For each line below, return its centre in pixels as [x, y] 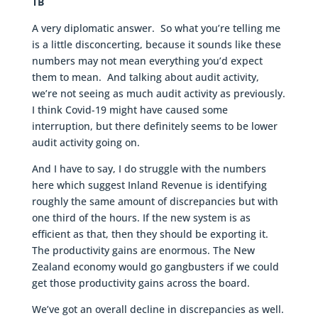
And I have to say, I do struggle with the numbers [149, 169]
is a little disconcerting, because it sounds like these [156, 45]
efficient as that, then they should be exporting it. [150, 234]
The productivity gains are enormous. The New [143, 251]
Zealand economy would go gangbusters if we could [155, 267]
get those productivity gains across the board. [141, 283]
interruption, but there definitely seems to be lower [154, 126]
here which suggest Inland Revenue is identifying [149, 185]
